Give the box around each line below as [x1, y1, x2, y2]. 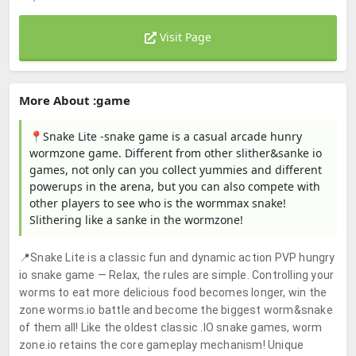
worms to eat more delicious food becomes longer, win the [19, 286, 327, 299]
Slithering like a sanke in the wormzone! [29, 212, 243, 227]
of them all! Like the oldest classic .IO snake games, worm [19, 321, 323, 334]
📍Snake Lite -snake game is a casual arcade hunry [29, 129, 302, 144]
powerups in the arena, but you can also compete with [29, 179, 320, 194]
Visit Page [157, 29, 211, 44]
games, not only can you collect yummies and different [29, 162, 322, 177]
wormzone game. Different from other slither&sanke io [29, 145, 322, 161]
